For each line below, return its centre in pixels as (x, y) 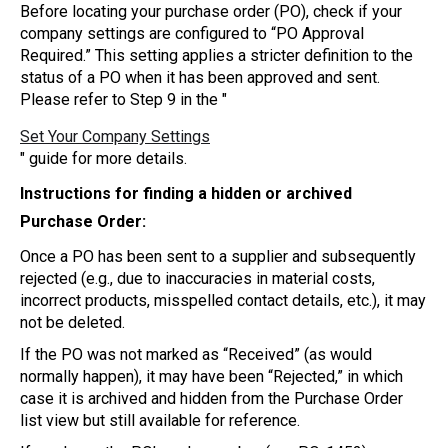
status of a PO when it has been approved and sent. (200, 77)
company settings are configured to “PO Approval (192, 33)
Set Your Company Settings (115, 136)
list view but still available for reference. (160, 420)
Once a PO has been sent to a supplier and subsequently (218, 256)
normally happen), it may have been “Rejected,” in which (211, 376)
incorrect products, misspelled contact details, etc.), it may (223, 300)
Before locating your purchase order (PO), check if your (211, 11)
